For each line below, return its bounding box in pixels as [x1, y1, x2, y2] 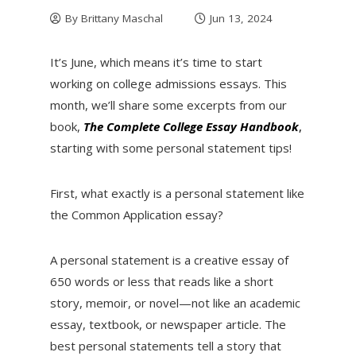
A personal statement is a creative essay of [49, 251, 288, 268]
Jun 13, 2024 [209, 10, 273, 25]
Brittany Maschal [80, 10, 163, 25]
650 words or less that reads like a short [49, 273, 273, 289]
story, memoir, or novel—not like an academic [49, 294, 300, 311]
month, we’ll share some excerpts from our [49, 96, 287, 113]
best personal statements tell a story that [49, 337, 281, 354]
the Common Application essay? [49, 206, 223, 222]
